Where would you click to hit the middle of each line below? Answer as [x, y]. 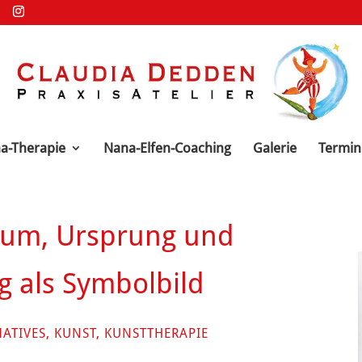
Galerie [274, 148]
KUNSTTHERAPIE [157, 333]
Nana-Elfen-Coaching [167, 148]
